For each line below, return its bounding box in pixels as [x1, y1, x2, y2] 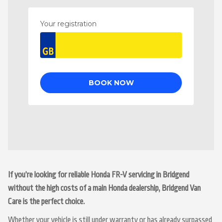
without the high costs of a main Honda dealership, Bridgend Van [8, 184, 201, 193]
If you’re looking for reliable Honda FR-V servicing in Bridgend [8, 170, 189, 179]
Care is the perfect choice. [8, 197, 85, 206]
